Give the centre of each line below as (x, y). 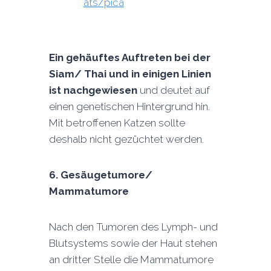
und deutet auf (173, 90)
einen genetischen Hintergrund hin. (129, 106)
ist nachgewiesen (93, 90)
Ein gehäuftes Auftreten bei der (129, 57)
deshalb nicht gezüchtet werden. (126, 139)
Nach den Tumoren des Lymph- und (133, 227)
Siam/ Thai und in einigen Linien (130, 74)
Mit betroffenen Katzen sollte (117, 123)
